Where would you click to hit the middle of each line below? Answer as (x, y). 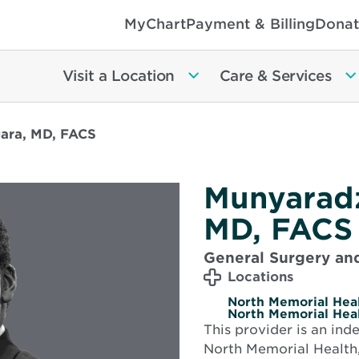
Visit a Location (118, 76)
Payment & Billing (250, 24)
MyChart (155, 24)
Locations (260, 276)
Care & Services (275, 76)
